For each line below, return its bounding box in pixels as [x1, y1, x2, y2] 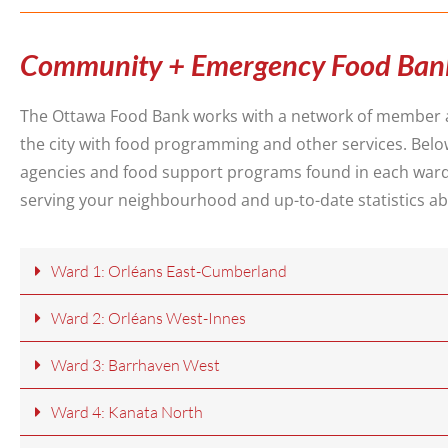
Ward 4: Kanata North [51, 402, 203, 423]
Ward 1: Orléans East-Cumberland [51, 261, 287, 282]
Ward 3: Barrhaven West [51, 355, 220, 376]
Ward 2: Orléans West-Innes [51, 308, 246, 329]
